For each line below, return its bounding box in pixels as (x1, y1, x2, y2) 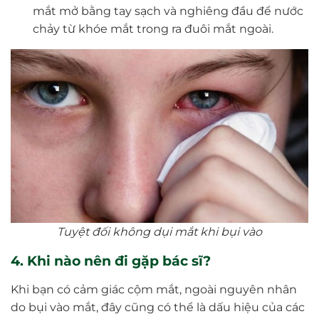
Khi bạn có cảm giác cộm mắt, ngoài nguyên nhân (11, 283, 297, 297)
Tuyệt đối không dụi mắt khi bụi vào (57, 225, 262, 239)
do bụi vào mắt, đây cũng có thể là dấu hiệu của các (11, 300, 305, 315)
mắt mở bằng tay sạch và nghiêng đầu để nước (32, 4, 303, 19)
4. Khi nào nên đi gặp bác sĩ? (11, 252, 211, 270)
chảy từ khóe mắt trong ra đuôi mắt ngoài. (32, 22, 273, 36)
